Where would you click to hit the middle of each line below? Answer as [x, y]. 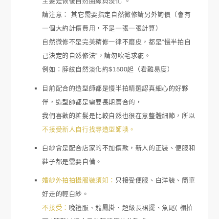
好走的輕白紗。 [66, 194]
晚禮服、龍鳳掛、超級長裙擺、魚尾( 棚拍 [131, 208]
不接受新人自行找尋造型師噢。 [89, 129]
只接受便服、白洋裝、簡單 [155, 180]
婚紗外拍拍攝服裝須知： [79, 180]
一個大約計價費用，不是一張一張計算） [102, 28]
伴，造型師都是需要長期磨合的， [92, 102]
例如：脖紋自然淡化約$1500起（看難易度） [108, 69]
